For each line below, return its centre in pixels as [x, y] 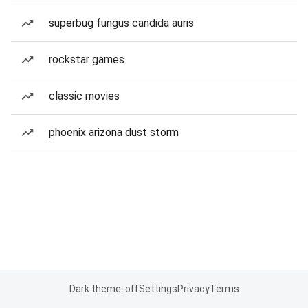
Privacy [193, 289]
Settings [158, 289]
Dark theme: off [104, 289]
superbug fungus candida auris [121, 23]
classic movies [84, 96]
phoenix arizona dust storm [114, 132]
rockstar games [87, 59]
